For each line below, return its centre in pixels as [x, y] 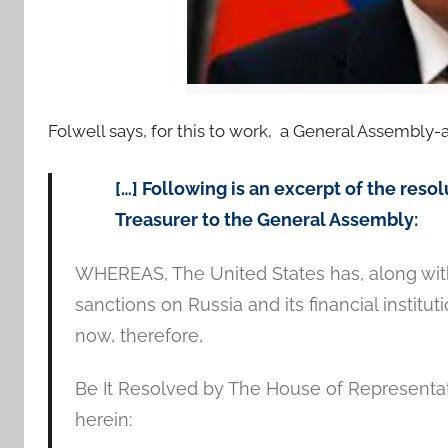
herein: [103, 419]
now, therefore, [138, 335]
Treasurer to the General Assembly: [266, 219]
